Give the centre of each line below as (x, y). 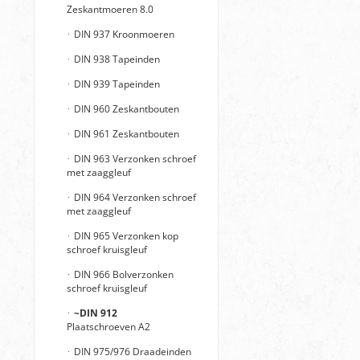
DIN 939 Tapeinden (116, 84)
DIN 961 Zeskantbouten (125, 134)
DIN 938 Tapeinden (116, 59)
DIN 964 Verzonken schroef (134, 197)
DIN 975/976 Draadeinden (131, 352)
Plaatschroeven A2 (108, 327)
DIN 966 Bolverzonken (123, 274)
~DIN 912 (96, 313)
